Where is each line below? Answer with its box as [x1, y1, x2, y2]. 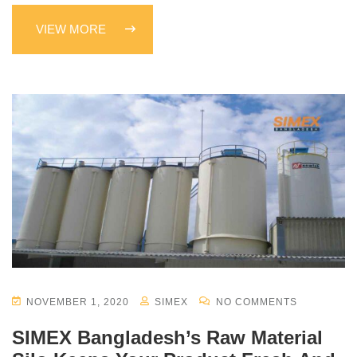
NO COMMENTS [213, 296, 297, 308]
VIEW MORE [36, 22, 109, 36]
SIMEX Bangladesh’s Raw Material [12, 327, 323, 349]
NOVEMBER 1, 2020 [23, 296, 132, 308]
